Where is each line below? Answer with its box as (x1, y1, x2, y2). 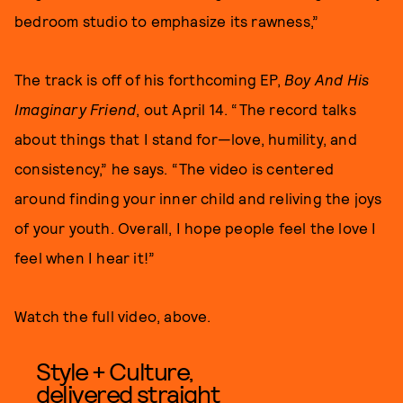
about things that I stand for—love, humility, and (14, 130, 357, 148)
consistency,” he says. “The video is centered (14, 159, 335, 177)
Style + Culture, (36, 355, 193, 386)
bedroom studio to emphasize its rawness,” (14, 12, 319, 30)
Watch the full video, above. (14, 307, 211, 325)
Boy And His (284, 70, 370, 88)
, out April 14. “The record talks (136, 100, 356, 118)
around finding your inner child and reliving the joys (14, 189, 382, 207)
